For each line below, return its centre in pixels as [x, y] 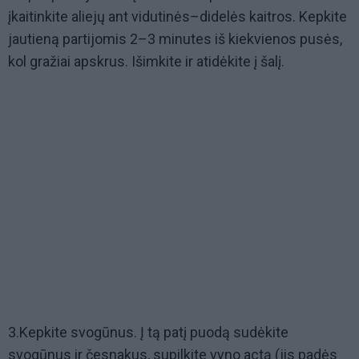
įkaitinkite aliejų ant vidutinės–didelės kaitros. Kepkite [177, 17]
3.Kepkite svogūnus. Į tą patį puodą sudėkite [148, 333]
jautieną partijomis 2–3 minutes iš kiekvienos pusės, [175, 39]
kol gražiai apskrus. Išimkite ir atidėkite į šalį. [146, 62]
